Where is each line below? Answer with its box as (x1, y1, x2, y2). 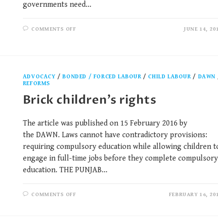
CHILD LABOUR (148, 73, 191, 80)
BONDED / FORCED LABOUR (62, 73, 142, 80)
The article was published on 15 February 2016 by (22, 119, 187, 128)
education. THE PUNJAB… (22, 165, 108, 175)
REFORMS (22, 80, 51, 87)
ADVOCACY (22, 73, 56, 80)
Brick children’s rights (22, 92, 157, 109)
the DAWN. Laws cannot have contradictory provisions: (22, 130, 207, 140)
